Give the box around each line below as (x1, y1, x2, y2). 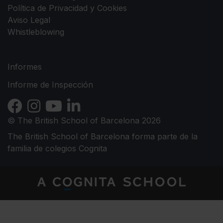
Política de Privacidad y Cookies (7, 3, 127, 13)
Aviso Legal (7, 15, 50, 25)
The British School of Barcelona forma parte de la (7, 131, 198, 142)
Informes (7, 62, 42, 72)
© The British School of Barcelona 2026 (7, 115, 161, 126)
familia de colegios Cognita (7, 143, 107, 154)
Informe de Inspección (7, 80, 93, 90)
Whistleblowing (7, 27, 64, 37)
